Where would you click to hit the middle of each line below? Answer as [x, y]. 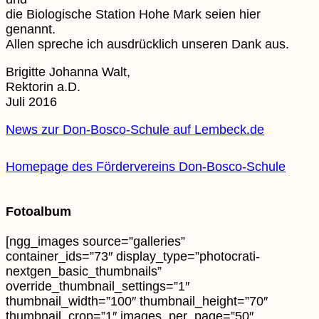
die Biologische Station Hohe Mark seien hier [133, 14]
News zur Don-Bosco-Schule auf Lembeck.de [135, 129]
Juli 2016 [31, 101]
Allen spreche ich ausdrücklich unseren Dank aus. [147, 44]
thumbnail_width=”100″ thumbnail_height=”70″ [137, 301]
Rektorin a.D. [43, 87]
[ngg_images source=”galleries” [95, 241]
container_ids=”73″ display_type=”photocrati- [133, 256]
